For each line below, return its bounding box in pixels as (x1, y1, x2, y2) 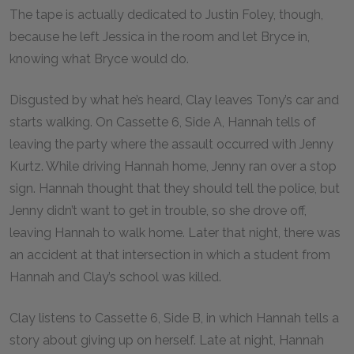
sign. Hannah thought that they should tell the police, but (9, 181, 340, 196)
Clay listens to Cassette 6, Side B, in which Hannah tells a (9, 311, 339, 326)
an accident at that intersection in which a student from (9, 247, 330, 262)
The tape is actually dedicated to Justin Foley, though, (9, 7, 323, 22)
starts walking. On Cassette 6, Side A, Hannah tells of (9, 115, 316, 130)
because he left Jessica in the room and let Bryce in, (9, 29, 310, 44)
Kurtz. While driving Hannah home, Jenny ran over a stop (9, 159, 337, 174)
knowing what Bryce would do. (9, 51, 189, 66)
